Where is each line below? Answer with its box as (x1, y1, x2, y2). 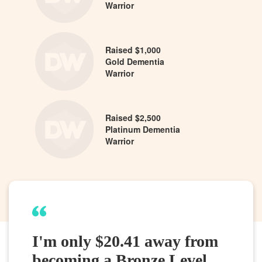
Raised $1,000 (105, 43, 161, 56)
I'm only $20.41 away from (32, 232, 218, 250)
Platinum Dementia (105, 123, 180, 135)
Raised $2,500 (105, 111, 161, 123)
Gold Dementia (105, 55, 164, 67)
